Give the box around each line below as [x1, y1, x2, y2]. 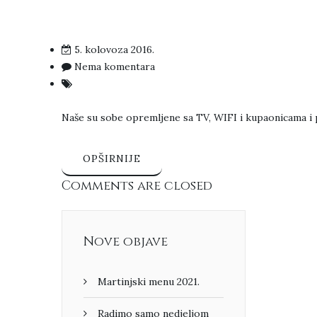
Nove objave [83, 233, 168, 251]
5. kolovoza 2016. [74, 43, 154, 57]
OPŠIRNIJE [83, 152, 141, 166]
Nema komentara [74, 60, 155, 74]
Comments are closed [62, 177, 212, 195]
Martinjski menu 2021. [98, 275, 200, 289]
